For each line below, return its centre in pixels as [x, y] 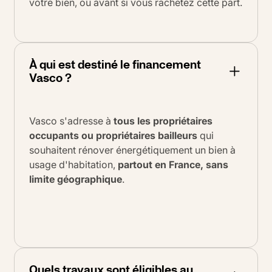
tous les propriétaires [163, 121]
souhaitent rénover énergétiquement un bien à [132, 150]
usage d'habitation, [73, 164]
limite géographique [76, 179]
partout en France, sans [173, 164]
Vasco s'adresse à [71, 121]
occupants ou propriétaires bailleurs [113, 135]
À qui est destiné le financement [115, 64]
